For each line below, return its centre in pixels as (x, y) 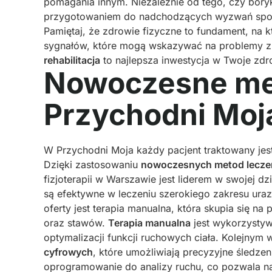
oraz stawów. (76, 223)
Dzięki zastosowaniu (92, 165)
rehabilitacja (72, 60)
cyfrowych (68, 252)
